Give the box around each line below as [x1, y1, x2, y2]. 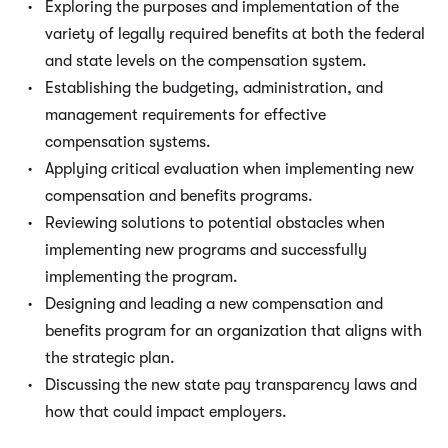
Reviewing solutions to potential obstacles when [45, 214, 385, 232]
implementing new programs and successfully [45, 241, 367, 259]
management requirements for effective [45, 106, 326, 124]
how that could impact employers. [45, 403, 287, 421]
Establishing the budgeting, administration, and [45, 79, 383, 97]
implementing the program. [45, 268, 238, 286]
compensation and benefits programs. [45, 187, 313, 205]
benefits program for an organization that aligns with [45, 322, 422, 340]
